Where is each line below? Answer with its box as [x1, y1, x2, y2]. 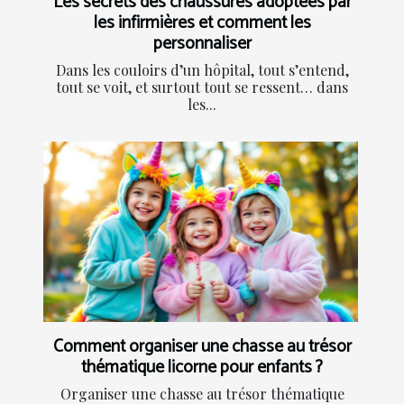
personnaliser [152, 30, 252, 59]
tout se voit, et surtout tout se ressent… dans [56, 78, 348, 97]
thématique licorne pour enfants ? [81, 353, 323, 382]
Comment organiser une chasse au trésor [52, 333, 352, 362]
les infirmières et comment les [93, 9, 311, 38]
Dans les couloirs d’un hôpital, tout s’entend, [55, 60, 349, 80]
